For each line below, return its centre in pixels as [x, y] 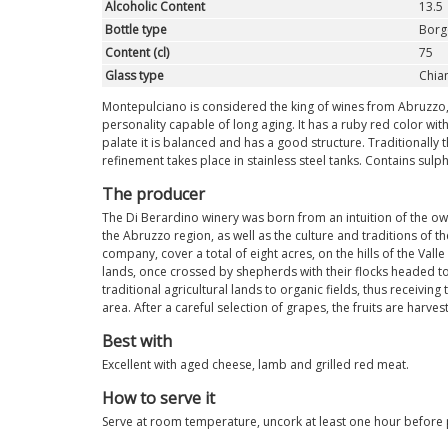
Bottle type [135, 30]
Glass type [134, 76]
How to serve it [158, 398]
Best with [136, 341]
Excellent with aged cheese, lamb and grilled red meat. [255, 365]
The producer [153, 194]
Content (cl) [136, 53]
